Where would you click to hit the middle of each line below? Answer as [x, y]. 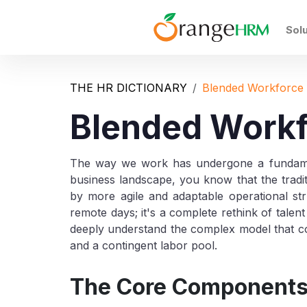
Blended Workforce [253, 88]
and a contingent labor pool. [144, 245]
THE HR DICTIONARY [128, 88]
